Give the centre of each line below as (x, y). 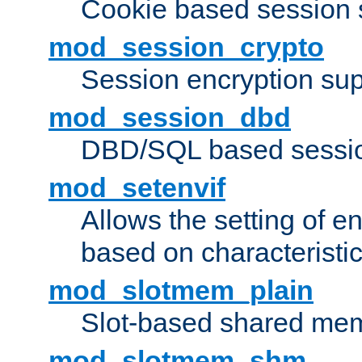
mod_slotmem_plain (181, 290)
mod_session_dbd (170, 118)
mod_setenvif (137, 188)
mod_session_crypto (186, 47)
